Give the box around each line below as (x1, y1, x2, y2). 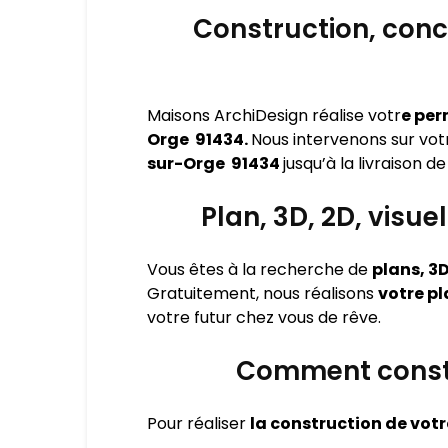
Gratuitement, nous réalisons (147, 282, 378, 305)
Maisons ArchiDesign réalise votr (147, 104, 401, 127)
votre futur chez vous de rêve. (147, 306, 381, 329)
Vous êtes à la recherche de (147, 258, 372, 281)
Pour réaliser (147, 412, 250, 435)
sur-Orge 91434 (147, 152, 283, 175)
